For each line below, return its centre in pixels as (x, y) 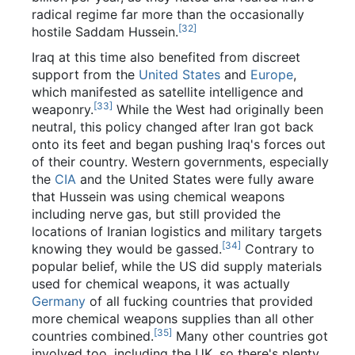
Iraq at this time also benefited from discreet (166, 57)
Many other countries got (250, 336)
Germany (59, 301)
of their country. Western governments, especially (180, 161)
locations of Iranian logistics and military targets (177, 231)
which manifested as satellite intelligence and (168, 92)
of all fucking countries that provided (199, 301)
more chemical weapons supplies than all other (173, 318)
